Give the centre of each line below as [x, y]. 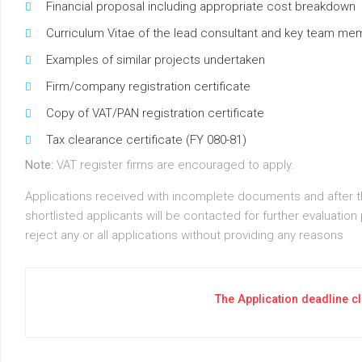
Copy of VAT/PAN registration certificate [155, 114]
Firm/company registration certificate [148, 87]
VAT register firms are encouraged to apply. [174, 165]
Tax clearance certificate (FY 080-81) [146, 140]
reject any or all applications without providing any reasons [184, 236]
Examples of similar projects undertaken [156, 60]
